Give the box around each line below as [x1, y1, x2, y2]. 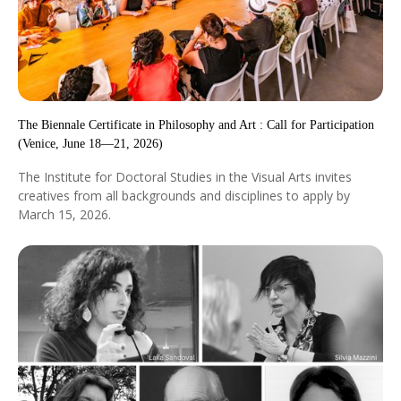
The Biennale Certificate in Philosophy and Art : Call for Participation [18, 118, 374, 132]
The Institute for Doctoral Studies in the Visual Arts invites [18, 168, 352, 185]
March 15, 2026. [18, 206, 111, 223]
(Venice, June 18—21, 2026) [18, 137, 163, 150]
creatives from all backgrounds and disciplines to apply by [18, 187, 350, 204]
